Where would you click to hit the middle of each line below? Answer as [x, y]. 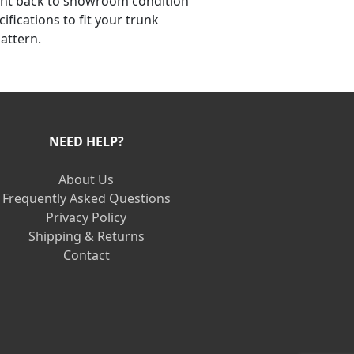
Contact [86, 255]
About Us [87, 179]
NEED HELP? [86, 141]
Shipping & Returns [86, 236]
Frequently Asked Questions [86, 198]
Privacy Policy [87, 217]
